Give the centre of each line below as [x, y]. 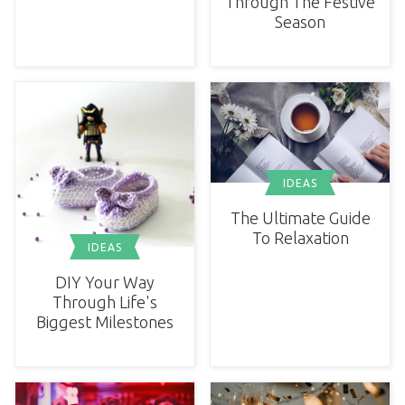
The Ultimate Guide [300, 218]
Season [300, 22]
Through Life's [105, 302]
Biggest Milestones [105, 322]
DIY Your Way [105, 283]
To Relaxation [300, 238]
